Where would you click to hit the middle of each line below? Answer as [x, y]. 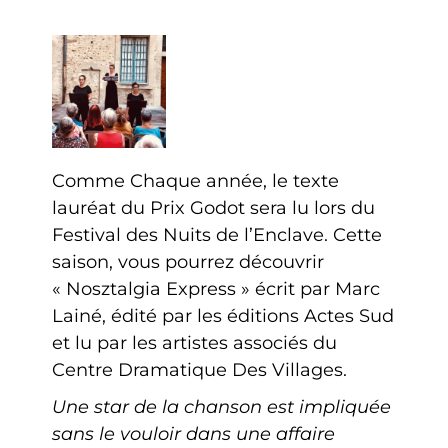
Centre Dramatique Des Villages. [200, 370]
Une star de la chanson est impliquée [222, 407]
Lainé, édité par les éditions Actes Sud [223, 316]
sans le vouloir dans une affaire [194, 434]
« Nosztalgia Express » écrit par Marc [216, 289]
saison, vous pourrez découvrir [188, 262]
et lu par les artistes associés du [195, 343]
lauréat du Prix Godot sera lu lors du [214, 208]
